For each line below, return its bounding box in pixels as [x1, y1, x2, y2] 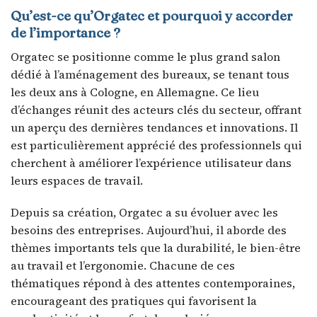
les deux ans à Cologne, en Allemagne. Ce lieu [11, 83, 259, 100]
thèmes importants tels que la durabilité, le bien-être [11, 240, 301, 256]
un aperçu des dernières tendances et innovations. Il [11, 119, 298, 135]
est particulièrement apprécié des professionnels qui [11, 137, 302, 153]
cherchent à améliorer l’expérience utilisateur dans [11, 154, 292, 171]
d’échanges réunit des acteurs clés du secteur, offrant [11, 101, 301, 117]
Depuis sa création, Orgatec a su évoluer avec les [11, 204, 278, 221]
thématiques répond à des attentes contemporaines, [11, 275, 295, 292]
